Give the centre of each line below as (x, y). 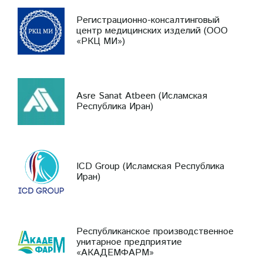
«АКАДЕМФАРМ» (115, 252)
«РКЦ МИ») (101, 41)
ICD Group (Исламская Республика (150, 166)
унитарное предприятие (129, 242)
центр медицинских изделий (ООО (152, 31)
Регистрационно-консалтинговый (148, 20)
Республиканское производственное (155, 231)
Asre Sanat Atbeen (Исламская (142, 96)
